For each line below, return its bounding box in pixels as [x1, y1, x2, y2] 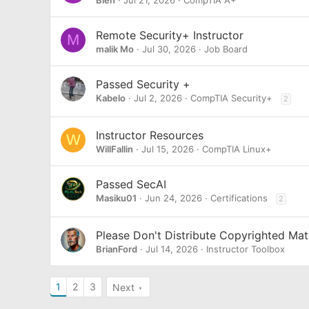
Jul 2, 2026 [134, 92, 182, 103]
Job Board [204, 43, 248, 54]
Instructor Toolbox [206, 243, 285, 255]
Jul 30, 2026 [142, 43, 196, 54]
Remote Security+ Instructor [96, 28, 243, 42]
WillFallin [96, 143, 133, 154]
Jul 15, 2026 [141, 143, 194, 154]
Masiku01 [96, 192, 137, 203]
